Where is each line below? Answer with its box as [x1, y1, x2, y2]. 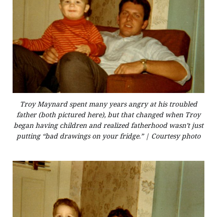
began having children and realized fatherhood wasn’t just [14, 120, 203, 130]
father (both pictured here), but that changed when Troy [16, 109, 201, 119]
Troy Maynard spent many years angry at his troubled [20, 99, 197, 108]
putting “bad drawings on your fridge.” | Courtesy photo [16, 131, 201, 140]
